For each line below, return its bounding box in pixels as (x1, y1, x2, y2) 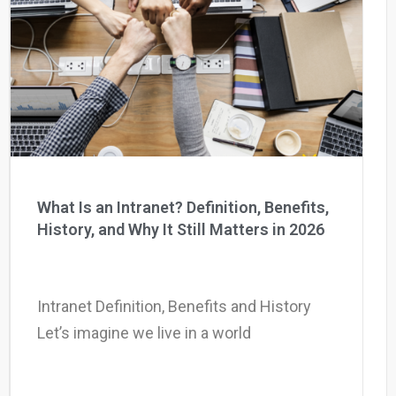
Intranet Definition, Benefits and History (37, 296, 311, 316)
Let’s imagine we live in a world (37, 323, 251, 342)
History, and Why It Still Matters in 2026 (37, 219, 324, 239)
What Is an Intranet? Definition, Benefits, (37, 197, 329, 217)
